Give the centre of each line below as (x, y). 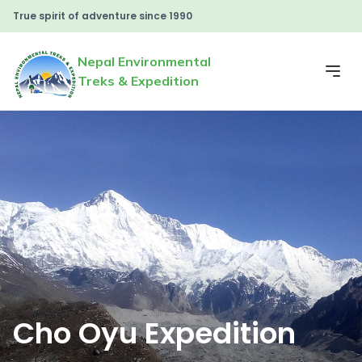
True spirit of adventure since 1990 (103, 16)
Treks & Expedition (138, 81)
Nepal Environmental (144, 61)
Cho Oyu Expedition (154, 333)
